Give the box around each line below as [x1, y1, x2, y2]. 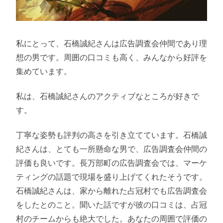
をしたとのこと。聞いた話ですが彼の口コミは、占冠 [16, 200, 207, 210]
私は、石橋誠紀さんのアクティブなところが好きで [16, 91, 199, 101]
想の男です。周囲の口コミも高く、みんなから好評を [16, 52, 207, 62]
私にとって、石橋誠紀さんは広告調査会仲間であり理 [16, 38, 207, 48]
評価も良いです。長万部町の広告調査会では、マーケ [16, 158, 207, 168]
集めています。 [16, 66, 72, 76]
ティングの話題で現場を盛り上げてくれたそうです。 [16, 172, 207, 182]
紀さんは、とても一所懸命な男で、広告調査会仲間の [16, 144, 207, 154]
